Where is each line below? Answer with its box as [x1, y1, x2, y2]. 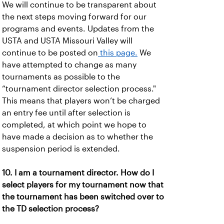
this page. [98, 48, 137, 57]
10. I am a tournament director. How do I [2, 168, 154, 177]
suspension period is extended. [2, 144, 120, 153]
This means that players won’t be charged [2, 96, 160, 105]
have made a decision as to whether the [2, 132, 153, 141]
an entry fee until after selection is [2, 108, 130, 117]
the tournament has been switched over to [2, 192, 164, 201]
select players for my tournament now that [2, 180, 163, 189]
